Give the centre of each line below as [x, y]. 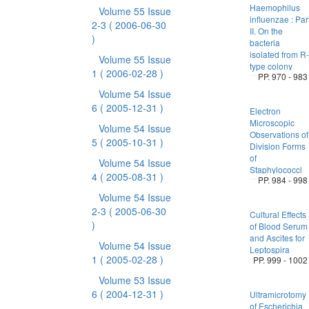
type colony [271, 66]
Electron [265, 111]
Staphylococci [276, 169]
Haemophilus [275, 7]
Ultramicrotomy [278, 294]
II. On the [266, 31]
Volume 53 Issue [134, 280]
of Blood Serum [278, 226]
